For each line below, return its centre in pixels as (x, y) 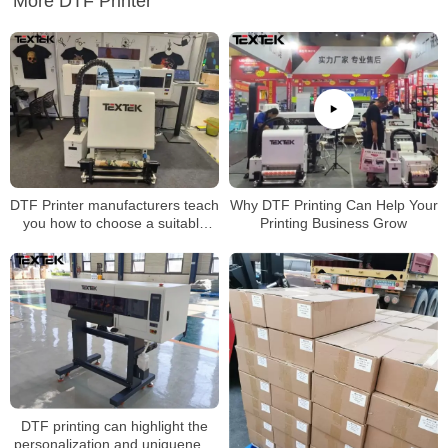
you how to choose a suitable (114, 223)
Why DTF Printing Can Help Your (333, 205)
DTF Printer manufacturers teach (114, 205)
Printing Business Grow (333, 223)
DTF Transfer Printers (114, 241)
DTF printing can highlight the (114, 426)
